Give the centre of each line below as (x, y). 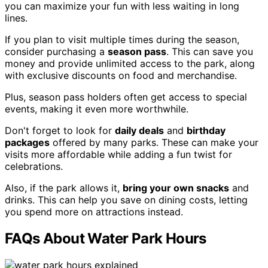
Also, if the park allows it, (64, 188)
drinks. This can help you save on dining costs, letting (126, 200)
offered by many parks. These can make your (154, 143)
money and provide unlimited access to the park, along (130, 64)
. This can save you (210, 52)
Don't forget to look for (60, 131)
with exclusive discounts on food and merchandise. (121, 76)
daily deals (139, 131)
